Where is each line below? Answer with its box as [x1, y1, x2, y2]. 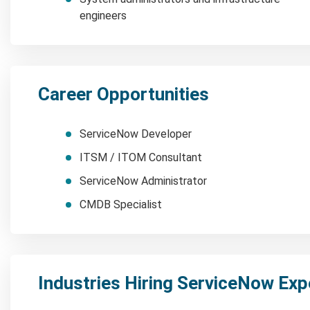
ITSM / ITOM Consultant [80, 150, 202, 164]
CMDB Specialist [80, 197, 162, 211]
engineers [80, 8, 127, 22]
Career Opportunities [38, 83, 209, 104]
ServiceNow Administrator [80, 174, 207, 188]
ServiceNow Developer [80, 127, 192, 140]
